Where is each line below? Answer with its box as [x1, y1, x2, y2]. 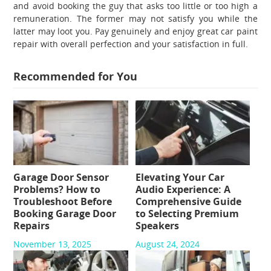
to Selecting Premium [135, 206, 239, 220]
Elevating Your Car [135, 170, 224, 184]
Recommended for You [13, 68, 138, 83]
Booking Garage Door [13, 206, 117, 220]
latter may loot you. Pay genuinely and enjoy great [13, 25, 221, 37]
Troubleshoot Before [13, 194, 113, 208]
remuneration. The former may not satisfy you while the [13, 12, 258, 24]
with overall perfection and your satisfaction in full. [41, 38, 249, 50]
